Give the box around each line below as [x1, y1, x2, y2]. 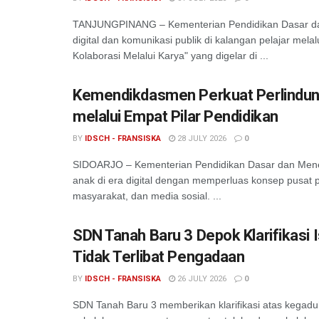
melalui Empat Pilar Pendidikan [73, 108, 278, 125]
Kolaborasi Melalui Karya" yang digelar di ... [73, 50, 268, 61]
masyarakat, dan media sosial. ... [73, 190, 221, 202]
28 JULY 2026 [175, 134, 226, 143]
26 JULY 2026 [175, 274, 226, 283]
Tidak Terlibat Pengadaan [73, 248, 245, 266]
